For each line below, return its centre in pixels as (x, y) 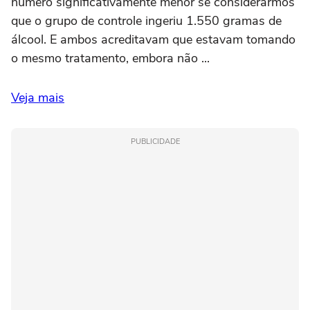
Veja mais (38, 98)
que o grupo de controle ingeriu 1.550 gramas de (146, 21)
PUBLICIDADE (155, 142)
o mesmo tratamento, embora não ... (110, 58)
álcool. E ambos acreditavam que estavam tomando (153, 40)
